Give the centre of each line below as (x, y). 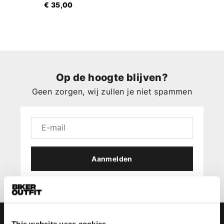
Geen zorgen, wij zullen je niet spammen (112, 92)
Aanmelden (112, 159)
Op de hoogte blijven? (112, 78)
